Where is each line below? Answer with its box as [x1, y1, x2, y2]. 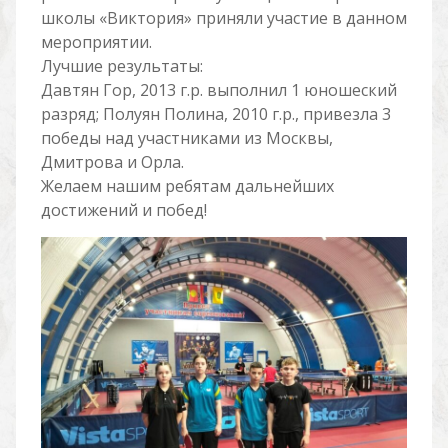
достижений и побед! [40, 199, 207, 221]
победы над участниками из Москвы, [40, 127, 333, 149]
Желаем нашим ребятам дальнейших [40, 175, 334, 197]
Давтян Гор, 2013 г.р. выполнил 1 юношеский [40, 79, 397, 101]
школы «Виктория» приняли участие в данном [40, 7, 407, 29]
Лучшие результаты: [40, 55, 203, 77]
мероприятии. [40, 31, 152, 53]
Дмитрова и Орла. [40, 151, 184, 173]
